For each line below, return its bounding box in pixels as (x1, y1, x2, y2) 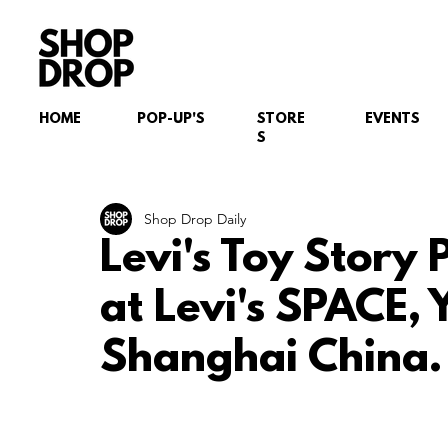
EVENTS (365, 111, 420, 128)
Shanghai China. (100, 335, 442, 385)
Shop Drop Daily (144, 209, 246, 228)
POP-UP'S (137, 111, 205, 128)
